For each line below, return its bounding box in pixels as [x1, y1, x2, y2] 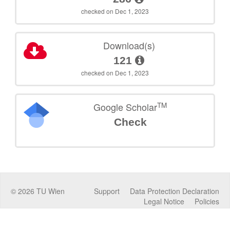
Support [94, 186, 120, 197]
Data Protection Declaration [130, 186, 219, 197]
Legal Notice [144, 196, 184, 207]
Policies [195, 196, 219, 207]
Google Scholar [93, 100, 158, 114]
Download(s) [103, 39, 155, 52]
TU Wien [34, 186, 65, 197]
